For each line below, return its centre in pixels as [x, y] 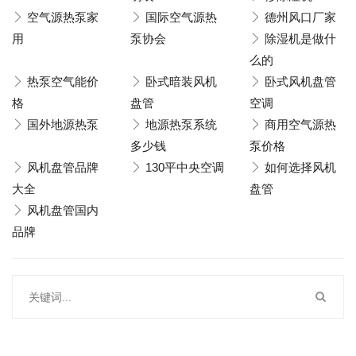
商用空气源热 [300, 124]
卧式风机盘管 [300, 81]
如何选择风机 [300, 167]
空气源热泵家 [63, 17]
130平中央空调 [185, 167]
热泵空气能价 [63, 81]
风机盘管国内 [63, 210]
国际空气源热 [182, 17]
